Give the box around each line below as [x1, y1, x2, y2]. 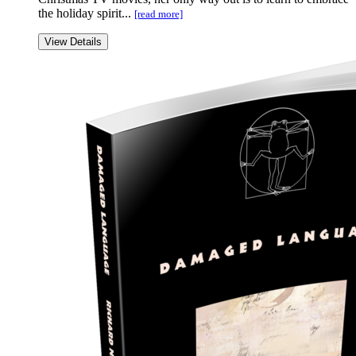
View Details [44, 35, 102, 48]
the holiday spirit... [38, 6, 134, 20]
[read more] [134, 7, 183, 20]
